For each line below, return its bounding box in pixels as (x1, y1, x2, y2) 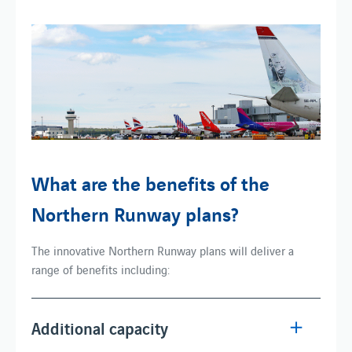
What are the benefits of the (31, 168, 269, 196)
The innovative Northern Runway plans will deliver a (31, 242, 294, 258)
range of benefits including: (31, 261, 170, 277)
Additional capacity (31, 316, 168, 339)
